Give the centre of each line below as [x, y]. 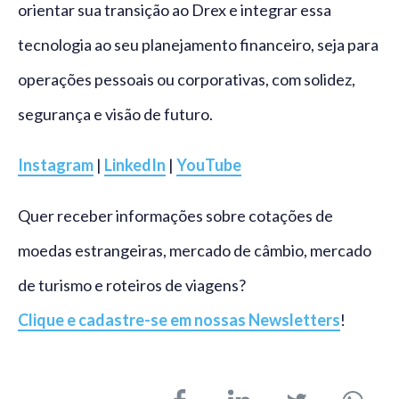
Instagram [56, 165]
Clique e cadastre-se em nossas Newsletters [179, 320]
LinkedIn [135, 165]
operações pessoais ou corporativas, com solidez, [187, 80]
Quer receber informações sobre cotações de [175, 216]
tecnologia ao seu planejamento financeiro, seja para [198, 45]
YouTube [209, 165]
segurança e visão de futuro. [115, 114]
